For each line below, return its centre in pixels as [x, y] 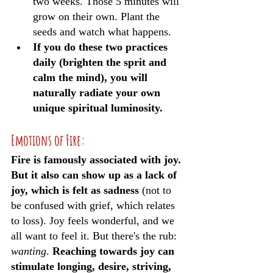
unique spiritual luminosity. [99, 108]
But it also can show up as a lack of [95, 175]
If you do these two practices [102, 47]
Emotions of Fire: [48, 140]
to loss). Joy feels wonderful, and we [94, 221]
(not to [157, 190]
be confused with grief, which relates [94, 205]
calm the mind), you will [92, 77]
